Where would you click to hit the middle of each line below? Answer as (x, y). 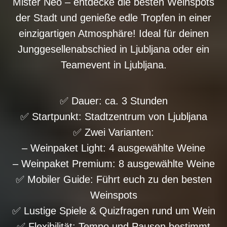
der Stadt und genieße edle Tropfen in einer (113, 18)
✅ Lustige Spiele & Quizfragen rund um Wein (113, 211)
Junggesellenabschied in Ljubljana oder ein (113, 49)
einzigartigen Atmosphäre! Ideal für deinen (113, 33)
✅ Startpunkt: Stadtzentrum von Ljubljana (113, 117)
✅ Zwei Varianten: (113, 132)
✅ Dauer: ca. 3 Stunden (113, 101)
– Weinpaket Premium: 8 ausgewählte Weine (113, 164)
